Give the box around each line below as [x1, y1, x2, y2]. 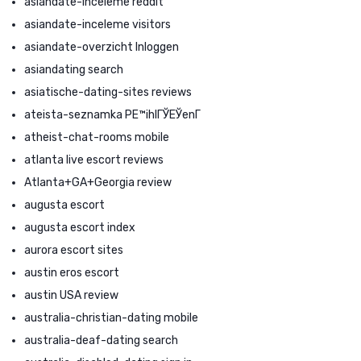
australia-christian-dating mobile [24, 310, 198, 325]
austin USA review [24, 288, 118, 302]
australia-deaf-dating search [24, 333, 178, 347]
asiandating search [24, 62, 123, 77]
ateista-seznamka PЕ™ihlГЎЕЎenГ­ [24, 107, 201, 122]
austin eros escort [24, 265, 119, 280]
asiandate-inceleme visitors [24, 17, 171, 31]
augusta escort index [24, 220, 135, 234]
